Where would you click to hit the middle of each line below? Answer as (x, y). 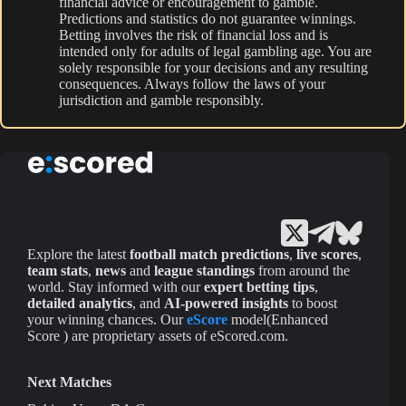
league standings (204, 270)
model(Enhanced (280, 319)
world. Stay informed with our (116, 286)
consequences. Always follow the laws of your (192, 83)
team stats (58, 270)
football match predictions (209, 254)
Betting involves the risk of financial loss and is (193, 34)
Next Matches (69, 382)
